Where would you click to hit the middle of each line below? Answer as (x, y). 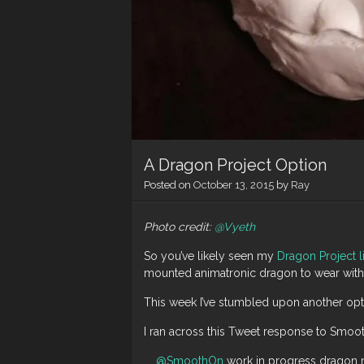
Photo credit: (179, 227)
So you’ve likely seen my (210, 256)
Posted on (169, 185)
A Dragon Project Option (235, 165)
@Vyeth (235, 227)
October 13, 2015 (234, 185)
